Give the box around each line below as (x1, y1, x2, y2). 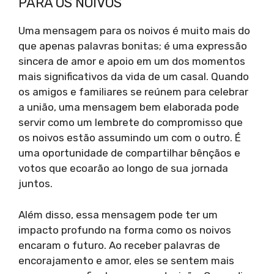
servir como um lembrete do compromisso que (18, 116, 243, 129)
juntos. (18, 177, 53, 190)
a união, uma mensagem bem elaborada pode (18, 101, 239, 114)
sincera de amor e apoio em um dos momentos (18, 55, 245, 68)
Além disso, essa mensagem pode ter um (18, 208, 218, 221)
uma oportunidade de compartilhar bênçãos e (18, 147, 240, 160)
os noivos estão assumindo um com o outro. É (18, 131, 241, 144)
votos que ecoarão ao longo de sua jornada (18, 162, 228, 175)
